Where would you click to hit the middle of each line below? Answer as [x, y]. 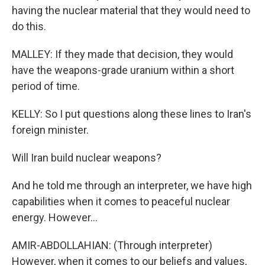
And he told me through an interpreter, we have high [132, 186]
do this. [29, 27]
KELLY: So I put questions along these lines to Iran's [132, 114]
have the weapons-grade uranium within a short [123, 70]
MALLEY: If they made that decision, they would [122, 54]
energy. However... [55, 218]
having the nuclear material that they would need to [131, 11]
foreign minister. [50, 130]
